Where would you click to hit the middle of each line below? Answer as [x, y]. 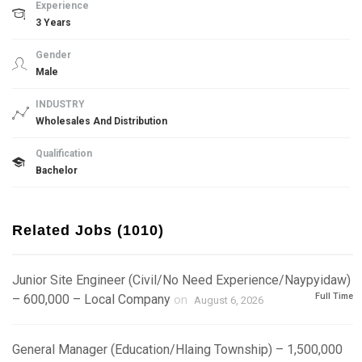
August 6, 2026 [229, 300]
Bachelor [57, 170]
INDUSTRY [60, 104]
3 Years [53, 23]
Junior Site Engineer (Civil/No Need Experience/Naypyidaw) [181, 280]
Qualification [64, 154]
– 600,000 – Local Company [91, 299]
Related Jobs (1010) [88, 230]
